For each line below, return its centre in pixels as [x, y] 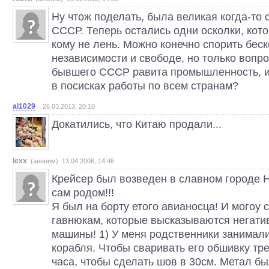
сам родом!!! [83, 192]
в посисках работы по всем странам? [145, 86]
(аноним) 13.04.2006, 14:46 [72, 161]
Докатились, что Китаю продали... [137, 124]
